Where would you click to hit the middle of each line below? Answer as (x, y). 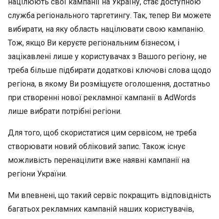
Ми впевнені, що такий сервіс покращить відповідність (109, 195)
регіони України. (37, 174)
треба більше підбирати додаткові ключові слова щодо (109, 70)
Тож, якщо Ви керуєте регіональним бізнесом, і (94, 43)
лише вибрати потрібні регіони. (65, 111)
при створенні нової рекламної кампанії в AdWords (102, 98)
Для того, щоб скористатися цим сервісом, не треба (102, 133)
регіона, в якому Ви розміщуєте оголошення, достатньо (109, 84)
